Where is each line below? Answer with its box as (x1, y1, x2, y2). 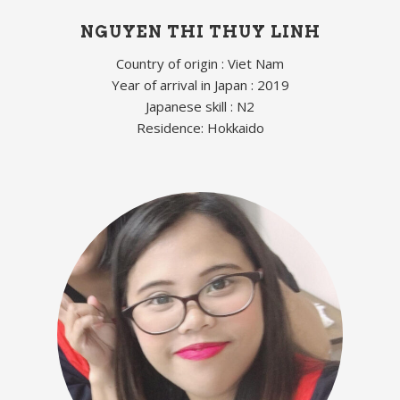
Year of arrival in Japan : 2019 (111, 75, 289, 94)
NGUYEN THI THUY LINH (79, 21, 321, 41)
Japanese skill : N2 (146, 96, 254, 115)
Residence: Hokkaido (136, 118, 264, 137)
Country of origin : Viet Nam (116, 54, 284, 72)
